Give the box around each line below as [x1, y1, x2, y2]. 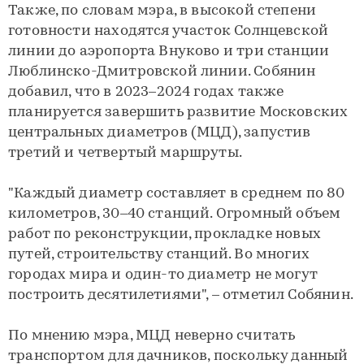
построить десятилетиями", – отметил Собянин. [8, 288, 353, 303]
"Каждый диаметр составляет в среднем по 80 [8, 186, 345, 201]
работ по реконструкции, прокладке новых [8, 227, 322, 242]
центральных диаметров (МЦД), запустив [8, 125, 311, 141]
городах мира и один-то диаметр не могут [8, 267, 318, 283]
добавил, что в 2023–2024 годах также [8, 84, 284, 100]
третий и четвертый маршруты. [8, 145, 243, 161]
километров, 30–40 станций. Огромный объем [8, 206, 341, 222]
